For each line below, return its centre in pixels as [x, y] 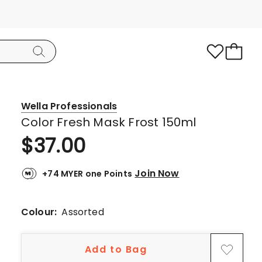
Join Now [157, 173]
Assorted [83, 212]
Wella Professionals [69, 106]
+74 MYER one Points [87, 174]
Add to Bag [116, 249]
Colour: [42, 212]
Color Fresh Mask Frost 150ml [109, 122]
